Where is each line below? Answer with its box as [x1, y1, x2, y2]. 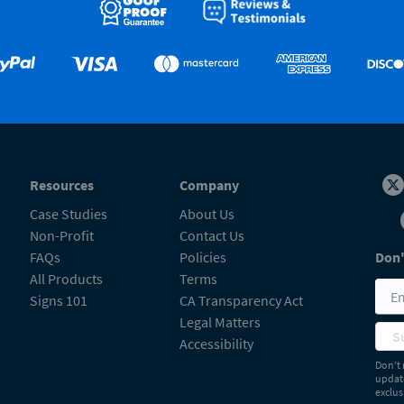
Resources [29, 175, 94, 194]
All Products [29, 269, 103, 288]
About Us [179, 204, 234, 223]
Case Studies [29, 204, 107, 223]
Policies [179, 247, 226, 266]
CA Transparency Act [179, 290, 303, 309]
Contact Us [179, 225, 244, 244]
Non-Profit [29, 225, 94, 244]
